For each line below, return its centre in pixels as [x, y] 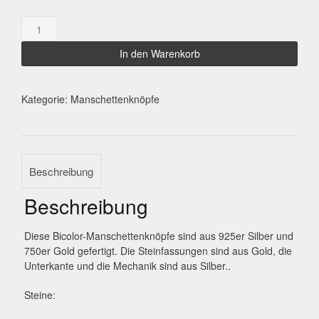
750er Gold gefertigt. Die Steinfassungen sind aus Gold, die [158, 251]
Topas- [36, 23]
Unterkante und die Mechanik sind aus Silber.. [127, 266]
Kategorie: [46, 99]
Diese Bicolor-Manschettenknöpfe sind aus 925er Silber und [158, 236]
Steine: [40, 295]
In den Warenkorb [159, 54]
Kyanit [34, 38]
